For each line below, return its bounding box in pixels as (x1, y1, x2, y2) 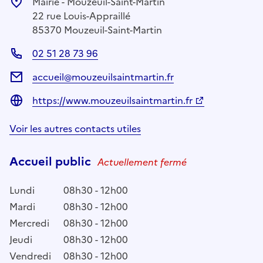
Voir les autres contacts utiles (9, 121, 141, 136)
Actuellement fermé (97, 154, 187, 169)
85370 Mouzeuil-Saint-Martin (32, 22, 162, 37)
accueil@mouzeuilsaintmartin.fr (32, 69, 174, 84)
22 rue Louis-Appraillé (32, 8, 130, 23)
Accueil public (9, 152, 94, 170)
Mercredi (9, 215, 49, 230)
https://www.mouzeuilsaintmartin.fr (32, 93, 193, 107)
